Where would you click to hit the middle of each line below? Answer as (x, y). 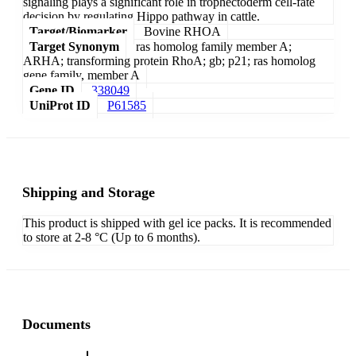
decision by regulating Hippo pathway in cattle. (141, 17)
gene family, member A (81, 75)
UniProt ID (60, 106)
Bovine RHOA (182, 32)
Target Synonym (74, 47)
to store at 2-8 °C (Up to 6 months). (112, 238)
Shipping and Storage (89, 193)
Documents (56, 325)
